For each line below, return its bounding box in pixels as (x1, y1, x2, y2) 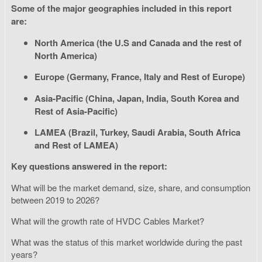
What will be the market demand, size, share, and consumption (11, 181, 250, 194)
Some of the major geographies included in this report (11, 1, 232, 15)
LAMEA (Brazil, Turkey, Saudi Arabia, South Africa (35, 125, 240, 139)
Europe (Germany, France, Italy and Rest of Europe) (35, 70, 245, 83)
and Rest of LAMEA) (35, 138, 118, 151)
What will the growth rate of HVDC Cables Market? (11, 214, 206, 227)
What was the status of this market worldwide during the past (11, 235, 242, 248)
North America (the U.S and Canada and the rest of (35, 36, 242, 49)
